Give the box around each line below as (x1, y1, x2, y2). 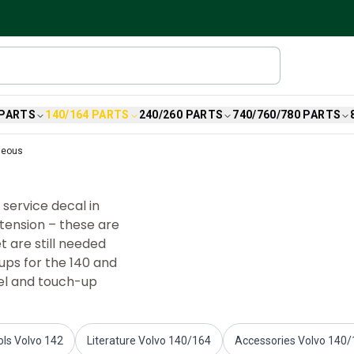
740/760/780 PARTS (232, 108, 341, 121)
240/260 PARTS (138, 108, 224, 121)
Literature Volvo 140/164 (87, 334, 211, 347)
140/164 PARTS (45, 108, 130, 121)
